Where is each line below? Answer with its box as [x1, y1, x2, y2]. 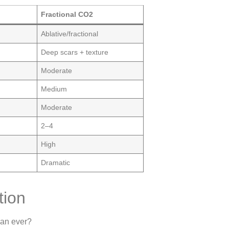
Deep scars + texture [41, 48, 109, 57]
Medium [41, 85, 67, 94]
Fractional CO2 [41, 10, 94, 19]
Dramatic [41, 158, 71, 167]
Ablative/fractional [41, 30, 99, 38]
